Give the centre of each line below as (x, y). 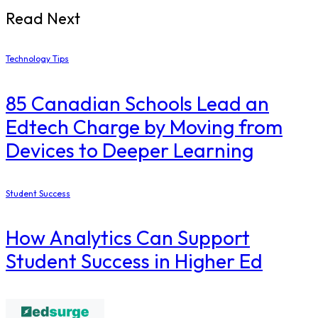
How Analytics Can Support (128, 238)
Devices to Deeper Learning (130, 150)
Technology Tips (37, 59)
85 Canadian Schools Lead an (137, 103)
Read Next (43, 18)
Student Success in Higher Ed (134, 261)
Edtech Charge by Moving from (144, 126)
